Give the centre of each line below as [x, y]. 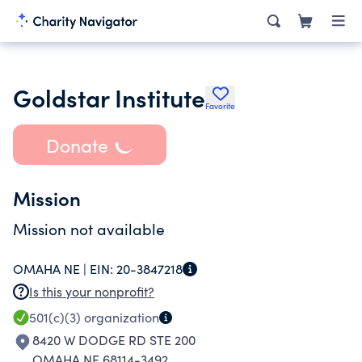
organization [120, 317]
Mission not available [89, 229]
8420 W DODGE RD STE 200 [114, 340]
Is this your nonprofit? [92, 291]
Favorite [220, 106]
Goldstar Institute [109, 97]
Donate [77, 145]
